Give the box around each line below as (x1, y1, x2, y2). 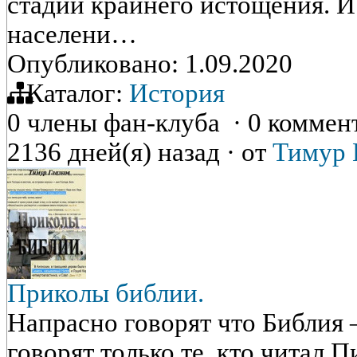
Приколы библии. (7, 279, 204, 308)
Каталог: (20, 79, 129, 108)
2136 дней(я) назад (7, 138, 226, 167)
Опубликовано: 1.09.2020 (7, 49, 292, 78)
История (129, 79, 225, 108)
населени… (7, 20, 137, 49)
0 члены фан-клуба (7, 108, 233, 137)
